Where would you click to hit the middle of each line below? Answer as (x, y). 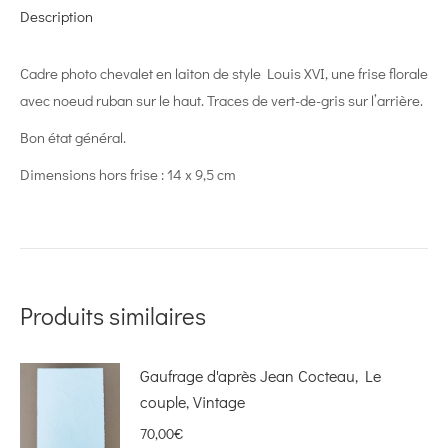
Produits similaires (113, 315)
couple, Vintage (192, 401)
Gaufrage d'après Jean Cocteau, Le (260, 375)
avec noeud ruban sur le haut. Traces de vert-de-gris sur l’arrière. (221, 99)
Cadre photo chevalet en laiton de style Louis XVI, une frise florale (224, 72)
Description (56, 15)
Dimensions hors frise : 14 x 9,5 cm (128, 173)
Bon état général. (73, 136)
